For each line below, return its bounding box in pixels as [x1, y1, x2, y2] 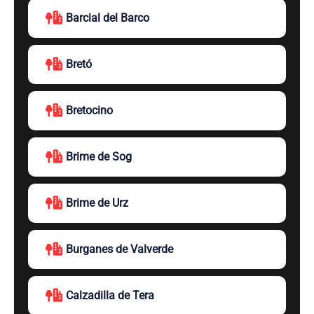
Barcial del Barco [66, 11, 149, 25]
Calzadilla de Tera [66, 289, 154, 302]
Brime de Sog [66, 150, 132, 163]
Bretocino [66, 104, 113, 117]
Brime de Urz [66, 196, 128, 210]
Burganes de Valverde [66, 243, 173, 256]
